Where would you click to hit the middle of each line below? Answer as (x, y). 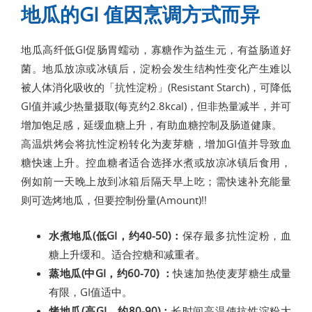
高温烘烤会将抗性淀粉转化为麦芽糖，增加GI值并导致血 (156, 143)
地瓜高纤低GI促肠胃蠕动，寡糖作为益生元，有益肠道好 (156, 49)
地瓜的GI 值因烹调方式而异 (140, 14)
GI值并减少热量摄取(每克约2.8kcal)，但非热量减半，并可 (156, 106)
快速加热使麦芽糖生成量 (232, 273)
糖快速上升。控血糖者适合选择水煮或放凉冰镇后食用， (156, 162)
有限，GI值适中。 (91, 292)
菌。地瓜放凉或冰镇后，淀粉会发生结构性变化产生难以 (156, 68)
